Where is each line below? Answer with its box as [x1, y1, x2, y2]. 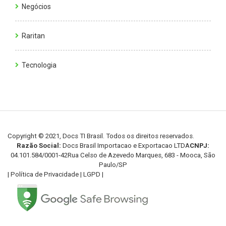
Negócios [22, 2, 51, 11]
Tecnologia [22, 61, 56, 69]
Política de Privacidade [11, 170, 79, 178]
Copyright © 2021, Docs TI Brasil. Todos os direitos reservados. [8, 132, 194, 140]
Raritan [22, 31, 45, 40]
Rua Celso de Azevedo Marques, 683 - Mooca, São [68, 151, 215, 159]
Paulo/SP [99, 160, 127, 168]
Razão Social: [17, 141, 61, 149]
